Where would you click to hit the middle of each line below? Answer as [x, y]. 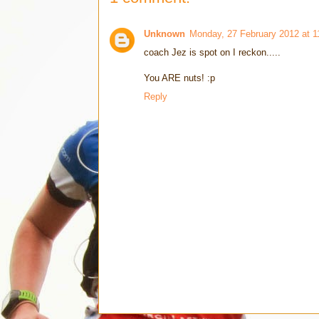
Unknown [164, 32]
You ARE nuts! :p [179, 76]
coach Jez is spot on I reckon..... [212, 51]
